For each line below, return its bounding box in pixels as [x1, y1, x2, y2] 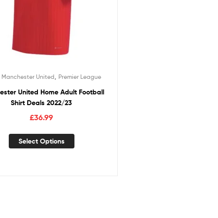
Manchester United [1, 73, 54, 80]
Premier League [58, 73, 101, 80]
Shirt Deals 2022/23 [11, 98, 73, 107]
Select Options [18, 136, 65, 145]
